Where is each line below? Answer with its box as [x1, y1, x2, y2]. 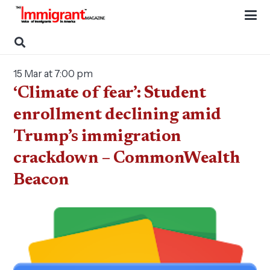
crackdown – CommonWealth [13, 150, 240, 167]
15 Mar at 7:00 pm [13, 67, 93, 80]
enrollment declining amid [13, 107, 221, 124]
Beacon [13, 172, 69, 189]
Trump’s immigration [13, 128, 181, 145]
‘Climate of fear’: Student [13, 85, 206, 102]
